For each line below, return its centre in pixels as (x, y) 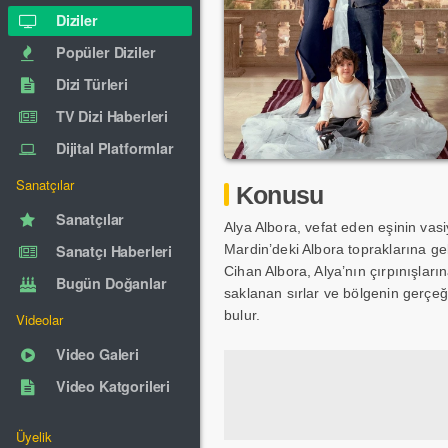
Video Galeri (97, 354)
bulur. (242, 315)
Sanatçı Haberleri (114, 251)
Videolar (40, 319)
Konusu (280, 195)
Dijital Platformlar (115, 148)
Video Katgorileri (113, 386)
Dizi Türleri (92, 84)
